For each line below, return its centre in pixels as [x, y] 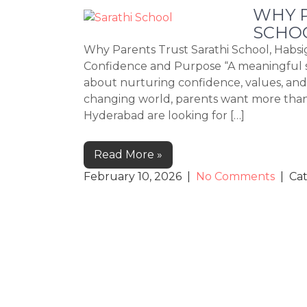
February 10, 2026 [133, 177]
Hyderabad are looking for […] [164, 116]
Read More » [128, 155]
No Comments [235, 177]
